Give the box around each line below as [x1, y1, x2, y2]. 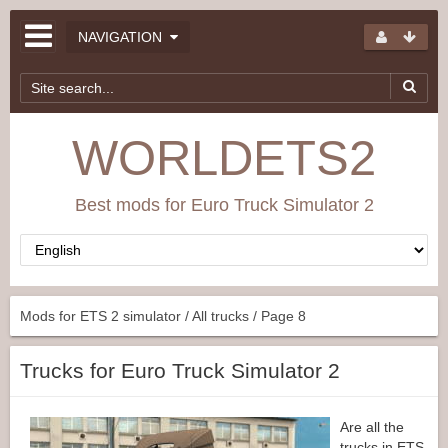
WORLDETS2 [72, 131, 376, 185]
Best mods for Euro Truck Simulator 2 [74, 195, 374, 215]
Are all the [340, 419, 404, 435]
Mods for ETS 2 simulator [20, 308, 181, 324]
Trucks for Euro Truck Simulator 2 [20, 359, 340, 382]
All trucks [192, 308, 249, 324]
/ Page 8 [249, 308, 306, 324]
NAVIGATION [78, 28, 162, 45]
